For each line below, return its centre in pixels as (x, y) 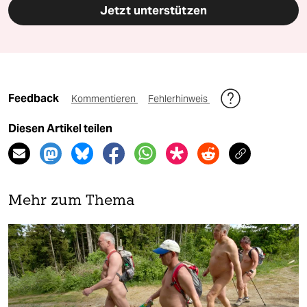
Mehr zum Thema (72, 201)
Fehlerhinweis (179, 99)
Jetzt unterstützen (153, 11)
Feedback (35, 99)
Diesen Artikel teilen (60, 129)
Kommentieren (105, 99)
